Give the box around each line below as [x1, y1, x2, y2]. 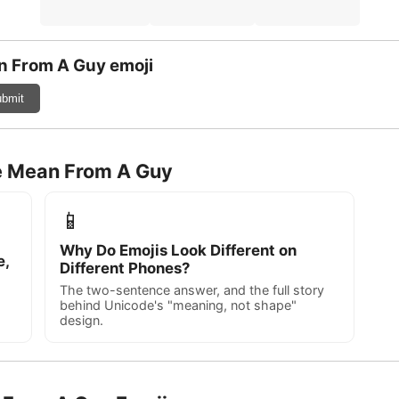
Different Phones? [60, 259, 190, 277]
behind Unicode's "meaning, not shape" [60, 297, 297, 313]
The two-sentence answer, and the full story [60, 282, 324, 297]
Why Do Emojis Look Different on [60, 241, 297, 259]
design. [60, 313, 103, 328]
